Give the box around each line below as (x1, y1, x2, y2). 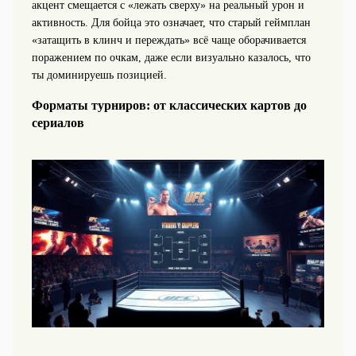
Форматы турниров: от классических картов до (31, 98, 307, 114)
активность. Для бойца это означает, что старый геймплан (31, 17, 311, 29)
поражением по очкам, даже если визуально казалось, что (31, 52, 311, 64)
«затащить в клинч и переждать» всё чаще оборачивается (31, 34, 306, 46)
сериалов (31, 115, 84, 131)
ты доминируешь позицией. (31, 69, 167, 81)
